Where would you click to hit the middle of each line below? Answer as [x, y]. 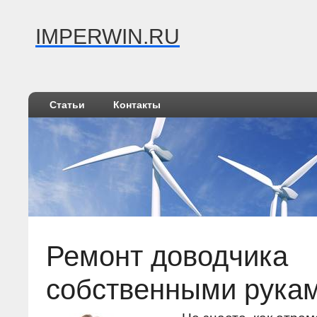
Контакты [137, 105]
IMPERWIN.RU [108, 36]
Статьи [67, 105]
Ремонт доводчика [167, 256]
